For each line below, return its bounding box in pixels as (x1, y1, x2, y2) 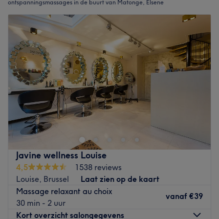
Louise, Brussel (16, 174, 69, 184)
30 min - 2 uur (16, 197, 66, 208)
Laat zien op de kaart (81, 174, 159, 184)
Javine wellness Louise (16, 149, 107, 161)
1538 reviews (75, 162, 122, 172)
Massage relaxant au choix (16, 186, 112, 196)
